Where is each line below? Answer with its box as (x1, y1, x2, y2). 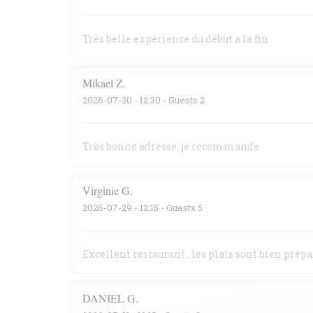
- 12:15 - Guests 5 (132, 201, 203, 214)
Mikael (82, 75, 113, 90)
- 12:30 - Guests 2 (132, 94, 205, 106)
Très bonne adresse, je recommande (82, 140, 259, 153)
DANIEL (82, 291, 124, 305)
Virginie (82, 183, 119, 198)
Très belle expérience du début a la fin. (82, 32, 270, 45)
